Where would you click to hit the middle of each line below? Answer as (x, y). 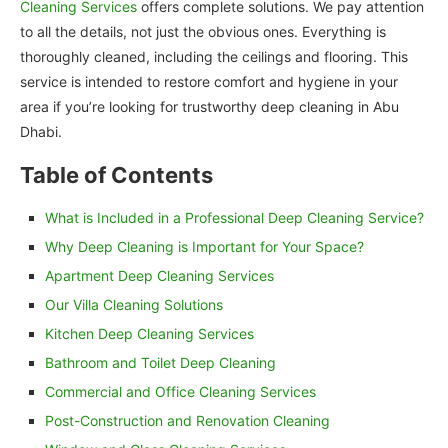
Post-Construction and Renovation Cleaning (187, 421)
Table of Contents (116, 175)
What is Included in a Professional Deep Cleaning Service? (234, 218)
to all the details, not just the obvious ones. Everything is (203, 32)
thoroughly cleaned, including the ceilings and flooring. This (214, 57)
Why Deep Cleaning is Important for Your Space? (204, 247)
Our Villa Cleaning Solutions (134, 305)
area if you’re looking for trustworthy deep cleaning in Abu (209, 107)
